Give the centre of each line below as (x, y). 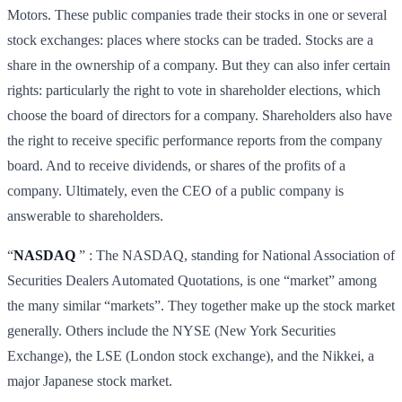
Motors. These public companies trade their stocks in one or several (197, 14)
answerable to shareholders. (85, 215)
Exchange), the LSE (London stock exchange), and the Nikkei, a (191, 355)
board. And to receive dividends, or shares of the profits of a (176, 165)
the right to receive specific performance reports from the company (195, 140)
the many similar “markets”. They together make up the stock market (201, 305)
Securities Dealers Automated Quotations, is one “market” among (192, 280)
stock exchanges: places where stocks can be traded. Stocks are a (190, 39)
